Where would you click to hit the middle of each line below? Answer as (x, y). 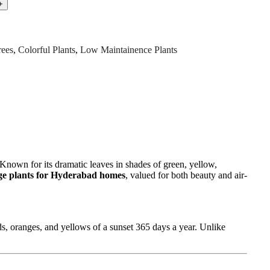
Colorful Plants (47, 50)
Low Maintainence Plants (129, 50)
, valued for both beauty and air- (186, 175)
